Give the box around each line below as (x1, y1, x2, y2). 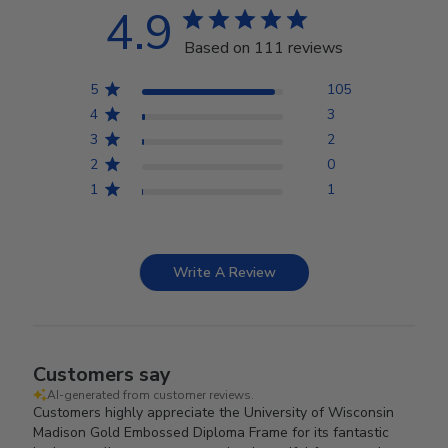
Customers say (33, 360, 172, 388)
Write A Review (173, 262, 276, 282)
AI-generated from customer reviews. (47, 386, 255, 403)
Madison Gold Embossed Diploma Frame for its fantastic (33, 422, 390, 442)
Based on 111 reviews (184, 36, 343, 59)
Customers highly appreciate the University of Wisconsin (33, 402, 395, 422)
